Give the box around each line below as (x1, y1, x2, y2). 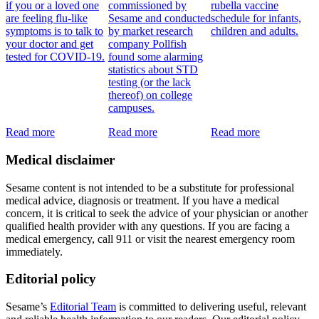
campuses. (108, 102, 155, 115)
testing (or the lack (108, 76, 191, 89)
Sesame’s (6, 300, 50, 313)
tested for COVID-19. (6, 51, 105, 63)
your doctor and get (6, 38, 93, 51)
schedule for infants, (211, 12, 301, 25)
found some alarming (108, 51, 203, 63)
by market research (108, 25, 193, 38)
